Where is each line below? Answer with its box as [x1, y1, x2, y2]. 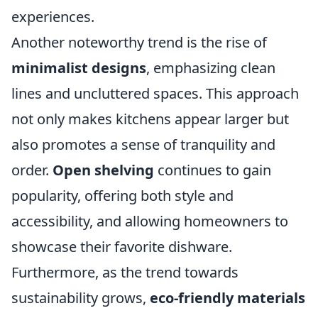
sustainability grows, [11, 288, 150, 308]
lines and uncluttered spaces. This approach [11, 84, 299, 104]
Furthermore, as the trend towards [11, 263, 238, 283]
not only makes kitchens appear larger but [11, 109, 289, 129]
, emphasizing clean [146, 58, 275, 78]
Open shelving [53, 160, 154, 180]
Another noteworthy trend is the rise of [11, 33, 267, 53]
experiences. [11, 7, 94, 27]
